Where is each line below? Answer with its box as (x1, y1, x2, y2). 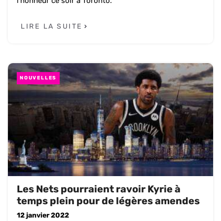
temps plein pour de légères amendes (17, 194, 200, 207)
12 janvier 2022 (17, 211, 69, 220)
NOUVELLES (20, 74, 57, 81)
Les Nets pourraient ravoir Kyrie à (17, 183, 181, 195)
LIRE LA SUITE (21, 22, 83, 31)
